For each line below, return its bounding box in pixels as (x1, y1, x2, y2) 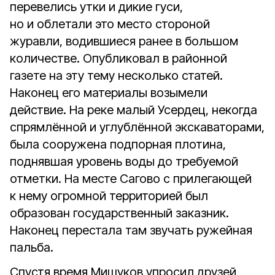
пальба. (10, 240, 53, 255)
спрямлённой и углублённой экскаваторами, (10, 120, 265, 134)
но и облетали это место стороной (10, 17, 210, 31)
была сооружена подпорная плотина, (10, 137, 226, 152)
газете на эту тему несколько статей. (10, 68, 223, 83)
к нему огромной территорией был (10, 188, 208, 203)
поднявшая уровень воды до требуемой (10, 154, 238, 169)
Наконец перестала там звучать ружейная (10, 223, 252, 238)
